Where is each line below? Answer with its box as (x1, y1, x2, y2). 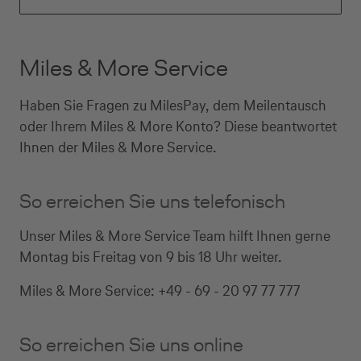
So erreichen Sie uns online (19, 331, 247, 358)
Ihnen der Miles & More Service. (19, 137, 220, 157)
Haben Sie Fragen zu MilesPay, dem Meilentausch (19, 95, 326, 115)
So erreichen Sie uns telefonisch (19, 188, 289, 214)
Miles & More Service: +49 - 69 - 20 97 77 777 (19, 280, 304, 301)
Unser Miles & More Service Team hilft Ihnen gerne (19, 226, 330, 246)
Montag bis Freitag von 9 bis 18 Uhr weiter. (19, 247, 282, 267)
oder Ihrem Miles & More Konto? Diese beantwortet (19, 116, 337, 136)
